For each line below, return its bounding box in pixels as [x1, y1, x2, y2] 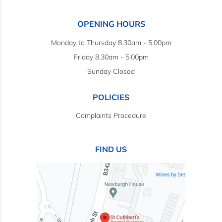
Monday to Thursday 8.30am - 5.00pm [51, 38, 171, 47]
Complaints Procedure [76, 111, 146, 120]
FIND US [95, 144, 127, 155]
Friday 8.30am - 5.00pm [73, 52, 149, 61]
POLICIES [93, 92, 129, 102]
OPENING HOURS [77, 19, 145, 29]
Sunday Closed [87, 66, 135, 76]
